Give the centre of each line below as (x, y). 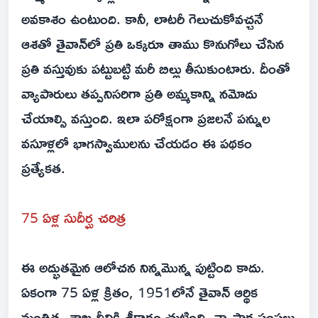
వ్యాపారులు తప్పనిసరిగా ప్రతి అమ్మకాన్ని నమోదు (139, 93)
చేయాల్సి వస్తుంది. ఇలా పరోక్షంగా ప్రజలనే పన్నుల (146, 118)
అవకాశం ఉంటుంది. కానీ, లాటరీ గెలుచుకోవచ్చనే (142, 19)
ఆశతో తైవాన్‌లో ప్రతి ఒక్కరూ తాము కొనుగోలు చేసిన (153, 44)
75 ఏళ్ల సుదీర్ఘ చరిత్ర (73, 218)
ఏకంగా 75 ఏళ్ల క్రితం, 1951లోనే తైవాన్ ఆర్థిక (139, 292)
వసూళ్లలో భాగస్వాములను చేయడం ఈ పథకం (137, 143)
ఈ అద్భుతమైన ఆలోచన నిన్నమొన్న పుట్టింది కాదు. (143, 267)
